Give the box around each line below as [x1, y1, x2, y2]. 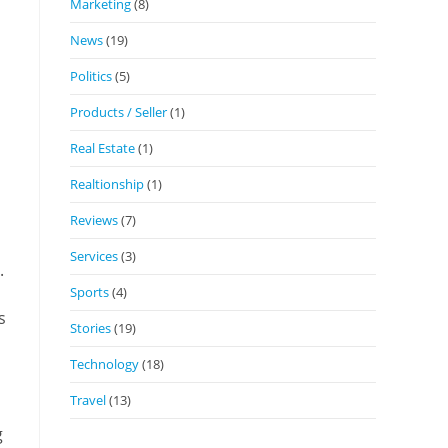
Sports [70, 282, 109, 301]
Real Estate [70, 138, 135, 157]
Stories [70, 318, 111, 337]
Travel [70, 390, 106, 409]
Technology [70, 354, 139, 373]
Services [70, 246, 118, 265]
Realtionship [70, 174, 144, 193]
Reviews [70, 210, 118, 229]
